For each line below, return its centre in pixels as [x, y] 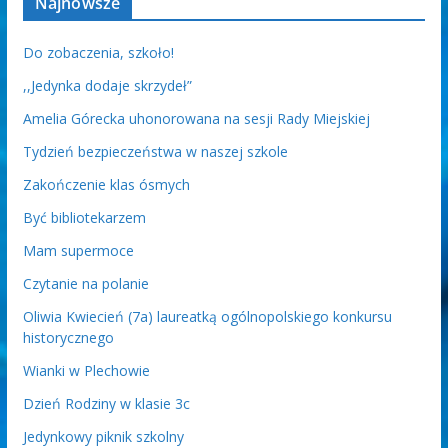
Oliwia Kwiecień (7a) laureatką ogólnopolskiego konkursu [207, 316]
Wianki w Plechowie [86, 370]
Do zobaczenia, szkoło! [98, 52]
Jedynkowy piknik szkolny [103, 436]
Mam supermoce [78, 250]
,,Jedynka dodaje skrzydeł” [107, 85]
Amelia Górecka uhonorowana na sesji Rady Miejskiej [196, 118]
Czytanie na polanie [85, 283]
